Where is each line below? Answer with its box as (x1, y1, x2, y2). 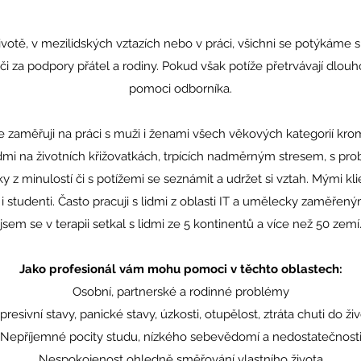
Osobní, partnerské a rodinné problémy (72, 284, 289, 299)
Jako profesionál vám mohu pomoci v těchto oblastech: (19, 262, 342, 276)
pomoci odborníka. (129, 81, 232, 96)
